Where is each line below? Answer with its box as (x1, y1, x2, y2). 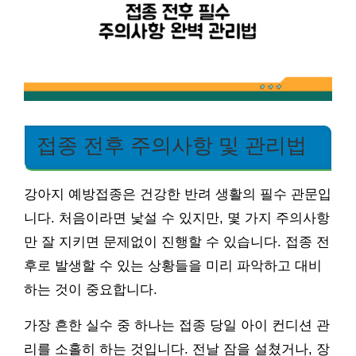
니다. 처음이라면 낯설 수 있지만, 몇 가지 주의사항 (24, 210, 330, 226)
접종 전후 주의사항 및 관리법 (37, 133, 307, 157)
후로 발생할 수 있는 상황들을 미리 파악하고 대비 (24, 257, 322, 273)
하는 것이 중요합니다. (24, 281, 157, 297)
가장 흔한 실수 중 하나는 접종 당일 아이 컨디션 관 (24, 317, 330, 333)
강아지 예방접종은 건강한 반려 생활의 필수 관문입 (24, 186, 331, 202)
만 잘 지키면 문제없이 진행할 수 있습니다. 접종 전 (24, 234, 330, 250)
